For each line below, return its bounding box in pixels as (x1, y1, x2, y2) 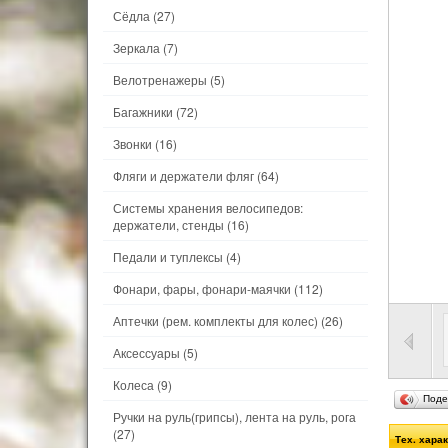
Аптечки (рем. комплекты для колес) (113, 312, 318, 329)
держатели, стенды (113, 216, 224, 233)
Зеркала (113, 39, 160, 56)
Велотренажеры (113, 71, 207, 88)
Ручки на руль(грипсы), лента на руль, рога (113, 408, 356, 425)
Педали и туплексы (113, 248, 223, 265)
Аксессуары (113, 344, 180, 361)
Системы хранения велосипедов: (113, 199, 303, 216)
